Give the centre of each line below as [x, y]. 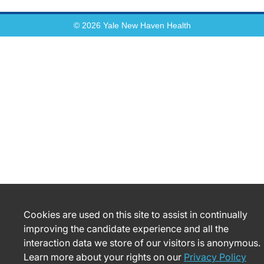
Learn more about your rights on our [104, 257]
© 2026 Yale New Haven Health [132, 25]
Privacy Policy [215, 257]
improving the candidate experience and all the [126, 229]
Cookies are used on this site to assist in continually [136, 214]
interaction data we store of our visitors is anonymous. [142, 243]
